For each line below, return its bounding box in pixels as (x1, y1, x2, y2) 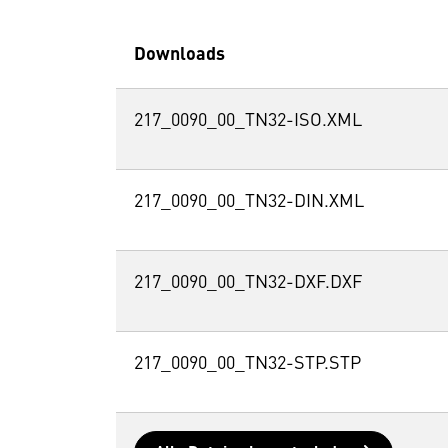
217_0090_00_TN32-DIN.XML (133, 193, 364, 212)
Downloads (133, 46, 225, 65)
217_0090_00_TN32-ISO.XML (133, 112, 362, 131)
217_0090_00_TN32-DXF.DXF (133, 274, 362, 293)
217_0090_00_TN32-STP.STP (133, 355, 361, 374)
